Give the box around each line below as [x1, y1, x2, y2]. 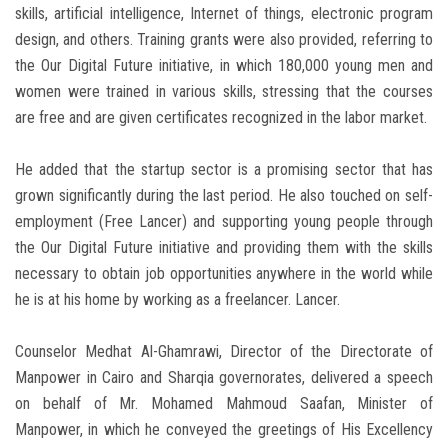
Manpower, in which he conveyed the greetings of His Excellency [15, 420, 433, 440]
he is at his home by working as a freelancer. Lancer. [15, 290, 340, 310]
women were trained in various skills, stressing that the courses [15, 82, 433, 102]
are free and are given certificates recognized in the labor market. [15, 108, 427, 128]
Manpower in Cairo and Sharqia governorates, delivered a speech [15, 368, 433, 388]
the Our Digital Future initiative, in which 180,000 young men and [15, 56, 433, 76]
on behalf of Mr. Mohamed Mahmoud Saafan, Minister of [15, 394, 433, 414]
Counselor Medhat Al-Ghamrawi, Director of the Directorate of [15, 342, 433, 362]
